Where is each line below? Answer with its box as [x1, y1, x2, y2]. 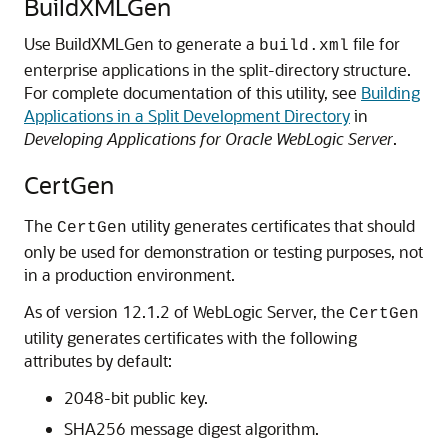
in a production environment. [24, 264, 235, 285]
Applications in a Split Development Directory [24, 105, 350, 126]
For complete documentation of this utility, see [24, 82, 361, 103]
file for [349, 33, 400, 54]
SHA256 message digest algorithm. [64, 418, 319, 439]
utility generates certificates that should [127, 215, 415, 236]
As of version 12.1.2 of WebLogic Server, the [24, 301, 349, 322]
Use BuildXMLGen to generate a [24, 33, 259, 54]
